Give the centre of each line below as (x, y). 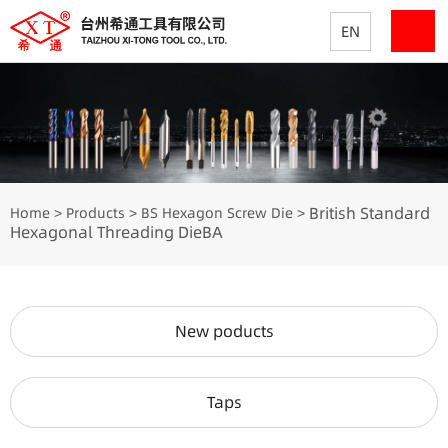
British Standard (369, 213)
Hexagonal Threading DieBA (116, 232)
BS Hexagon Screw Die (217, 213)
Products (95, 213)
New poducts (224, 331)
